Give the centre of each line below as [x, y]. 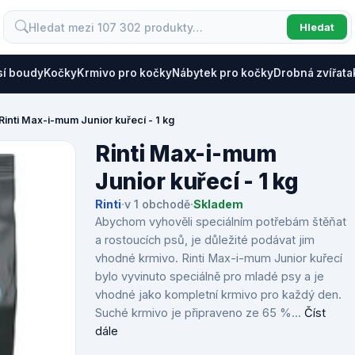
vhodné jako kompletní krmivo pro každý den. [218, 294]
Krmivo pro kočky [124, 73]
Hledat [317, 27]
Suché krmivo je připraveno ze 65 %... [200, 313]
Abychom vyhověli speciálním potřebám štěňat [221, 221]
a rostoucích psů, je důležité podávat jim [205, 240]
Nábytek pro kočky [223, 73]
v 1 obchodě [157, 204]
